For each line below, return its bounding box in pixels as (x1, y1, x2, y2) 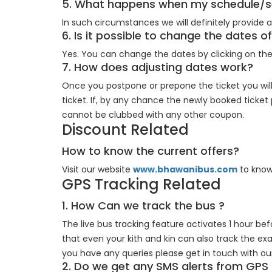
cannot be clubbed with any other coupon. (62, 109, 246, 121)
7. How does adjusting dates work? (62, 59, 259, 75)
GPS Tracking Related (62, 174, 228, 194)
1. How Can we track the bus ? (62, 198, 231, 213)
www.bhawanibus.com (133, 163, 237, 175)
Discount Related (62, 120, 196, 140)
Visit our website (62, 163, 133, 175)
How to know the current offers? (62, 143, 245, 158)
